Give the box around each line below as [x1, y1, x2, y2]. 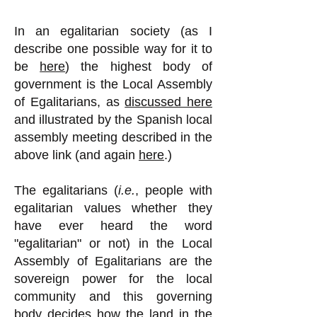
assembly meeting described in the [14, 130, 212, 144]
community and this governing [14, 289, 212, 304]
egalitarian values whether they [14, 201, 212, 215]
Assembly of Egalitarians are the [14, 254, 212, 268]
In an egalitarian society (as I [14, 24, 212, 38]
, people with [135, 183, 212, 197]
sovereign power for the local [14, 272, 212, 286]
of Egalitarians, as [14, 95, 125, 109]
